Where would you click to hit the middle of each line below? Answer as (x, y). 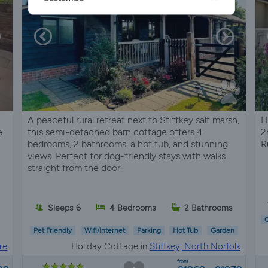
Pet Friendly (53, 231)
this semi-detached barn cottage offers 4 (115, 132)
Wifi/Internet (104, 231)
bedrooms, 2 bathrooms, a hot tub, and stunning (128, 144)
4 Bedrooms (133, 208)
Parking (149, 231)
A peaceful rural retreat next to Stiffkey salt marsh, (134, 120)
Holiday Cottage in (110, 246)
